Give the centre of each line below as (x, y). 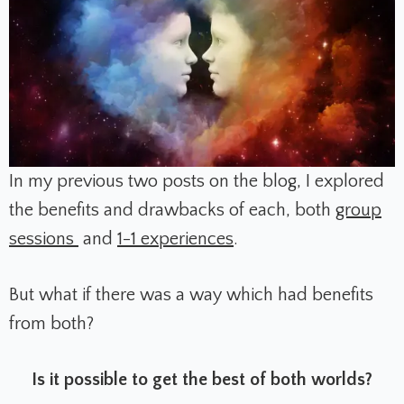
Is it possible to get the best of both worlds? (202, 379)
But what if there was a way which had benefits (191, 294)
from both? (51, 323)
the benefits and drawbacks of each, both (172, 210)
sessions (44, 239)
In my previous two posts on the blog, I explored (197, 181)
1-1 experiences (175, 239)
